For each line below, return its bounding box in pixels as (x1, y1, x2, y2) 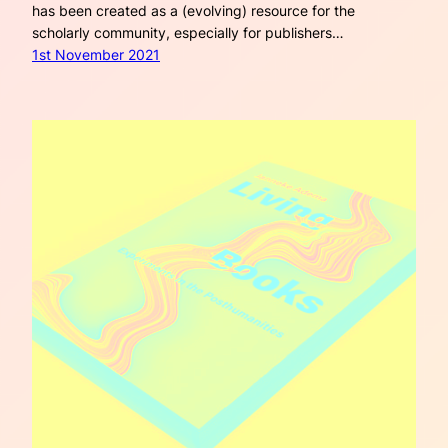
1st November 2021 (32, 46, 160, 64)
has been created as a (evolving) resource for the (32, 2, 355, 20)
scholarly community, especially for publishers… (32, 24, 344, 42)
